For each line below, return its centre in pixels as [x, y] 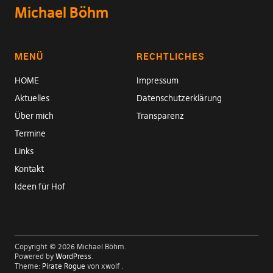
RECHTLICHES [171, 56]
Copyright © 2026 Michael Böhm [69, 246]
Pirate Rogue [63, 266]
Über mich [34, 115]
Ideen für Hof [40, 186]
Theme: [28, 266]
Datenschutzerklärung [179, 98]
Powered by [35, 256]
